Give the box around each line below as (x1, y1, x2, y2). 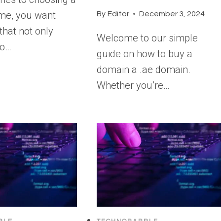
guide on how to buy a (97, 47, 193, 60)
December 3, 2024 (139, 9, 205, 18)
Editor (107, 9, 129, 18)
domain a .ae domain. (97, 63, 191, 75)
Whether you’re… (97, 79, 170, 91)
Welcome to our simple (97, 32, 198, 44)
